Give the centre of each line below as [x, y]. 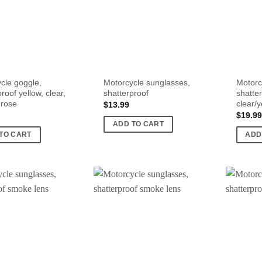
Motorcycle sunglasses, [147, 82]
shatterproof [126, 93]
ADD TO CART [138, 124]
